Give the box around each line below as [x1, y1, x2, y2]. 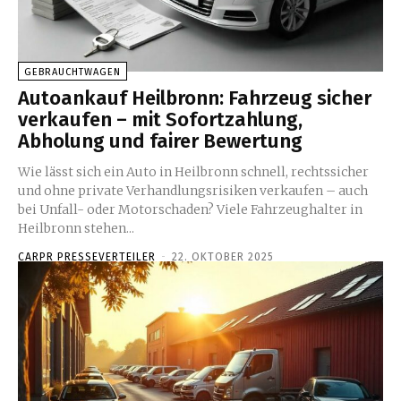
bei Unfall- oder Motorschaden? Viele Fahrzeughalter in [18, 201, 363, 218]
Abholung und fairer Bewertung [18, 129, 303, 154]
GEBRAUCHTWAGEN [24, 66, 121, 79]
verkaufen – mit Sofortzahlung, [18, 107, 303, 132]
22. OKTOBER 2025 [172, 251, 274, 264]
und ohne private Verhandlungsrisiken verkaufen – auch [18, 183, 368, 200]
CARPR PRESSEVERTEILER [18, 251, 156, 264]
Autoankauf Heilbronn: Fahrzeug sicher [18, 86, 371, 111]
